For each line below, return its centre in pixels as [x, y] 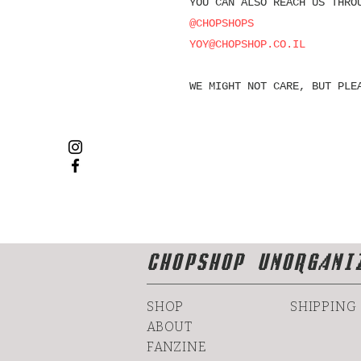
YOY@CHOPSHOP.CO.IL [247, 44]
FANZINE [177, 346]
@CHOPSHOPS [222, 23]
